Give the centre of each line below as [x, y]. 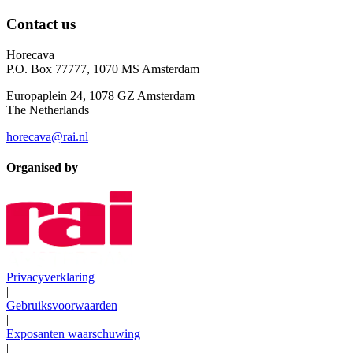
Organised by [42, 168]
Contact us [41, 24]
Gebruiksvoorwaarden [62, 306]
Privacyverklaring [50, 277]
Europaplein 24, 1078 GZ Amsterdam [100, 95]
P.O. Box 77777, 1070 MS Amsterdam [103, 69]
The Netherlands [48, 110]
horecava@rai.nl [47, 136]
